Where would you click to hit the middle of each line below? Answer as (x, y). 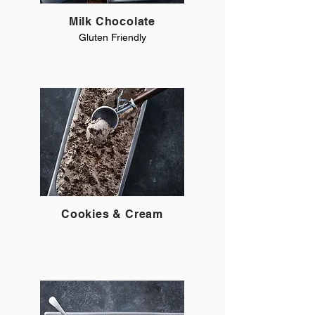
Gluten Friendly (112, 37)
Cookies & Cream (112, 214)
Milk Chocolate (112, 21)
